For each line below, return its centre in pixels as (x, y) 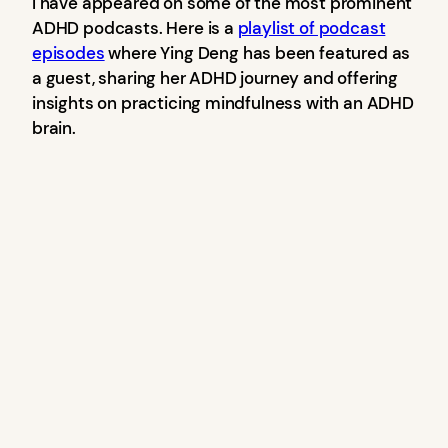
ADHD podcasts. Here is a (135, 27)
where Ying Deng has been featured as (257, 52)
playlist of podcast (311, 27)
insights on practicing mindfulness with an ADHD (223, 102)
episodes (68, 52)
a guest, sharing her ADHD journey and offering (215, 77)
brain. (54, 127)
